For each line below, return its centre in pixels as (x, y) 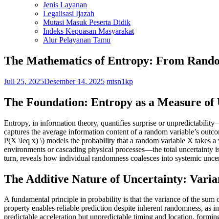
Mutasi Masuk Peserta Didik (87, 22)
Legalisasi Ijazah (69, 13)
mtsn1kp (120, 81)
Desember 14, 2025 (74, 81)
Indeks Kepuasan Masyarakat (88, 31)
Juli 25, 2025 (24, 81)
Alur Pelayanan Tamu (77, 40)
